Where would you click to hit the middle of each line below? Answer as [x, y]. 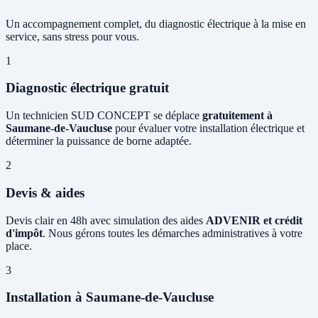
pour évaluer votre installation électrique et [208, 128]
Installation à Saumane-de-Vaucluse [110, 297]
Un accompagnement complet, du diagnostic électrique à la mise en [156, 23]
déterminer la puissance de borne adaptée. [99, 141]
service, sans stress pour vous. [72, 36]
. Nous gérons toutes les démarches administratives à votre [172, 233]
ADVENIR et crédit [254, 220]
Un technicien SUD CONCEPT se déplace [104, 116]
